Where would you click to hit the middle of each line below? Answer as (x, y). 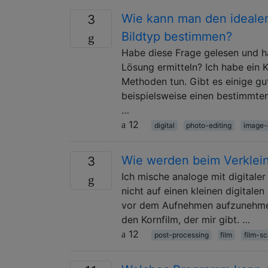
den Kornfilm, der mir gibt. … (186, 219)
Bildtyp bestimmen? (177, 36)
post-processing (181, 234)
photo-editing (209, 125)
